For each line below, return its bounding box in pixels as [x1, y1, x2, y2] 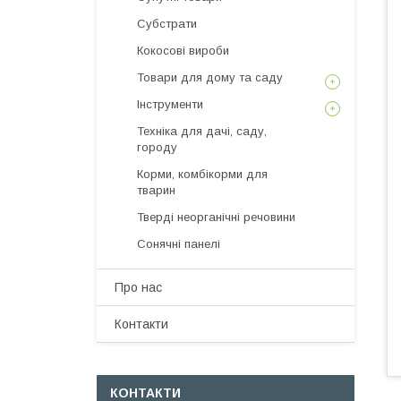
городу [137, 141, 177, 154]
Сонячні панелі [137, 237, 220, 251]
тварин [137, 183, 175, 197]
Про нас [115, 280, 162, 294]
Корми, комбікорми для [137, 167, 268, 181]
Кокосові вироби [137, 44, 229, 57]
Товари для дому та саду [137, 71, 283, 84]
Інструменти [137, 98, 203, 111]
